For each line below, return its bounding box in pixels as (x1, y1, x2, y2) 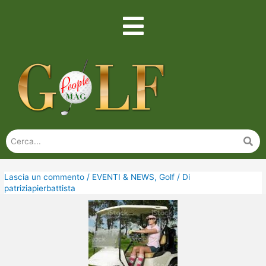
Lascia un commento (4, 172, 85, 182)
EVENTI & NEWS (92, 172, 155, 182)
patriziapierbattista (4, 183, 76, 193)
